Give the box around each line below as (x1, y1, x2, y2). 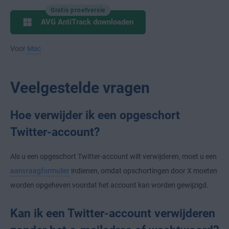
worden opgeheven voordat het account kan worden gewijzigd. (10, 180, 209, 189)
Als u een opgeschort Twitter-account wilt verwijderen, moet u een (10, 152, 217, 161)
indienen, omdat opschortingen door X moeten (70, 166, 217, 175)
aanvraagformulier (10, 166, 70, 175)
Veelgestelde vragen (10, 78, 150, 97)
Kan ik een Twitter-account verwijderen (10, 206, 215, 220)
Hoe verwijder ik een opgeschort (10, 108, 180, 122)
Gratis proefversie (50, 6, 106, 14)
